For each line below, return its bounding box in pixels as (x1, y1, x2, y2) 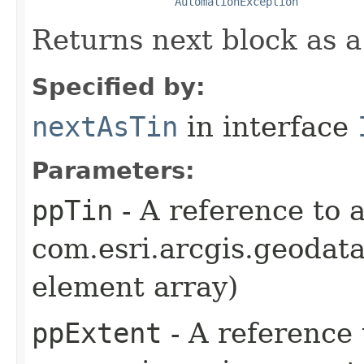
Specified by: (32, 72, 206, 101)
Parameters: (32, 156, 195, 184)
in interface (178, 110, 357, 143)
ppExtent (32, 316, 162, 349)
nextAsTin (32, 110, 178, 143)
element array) (32, 270, 238, 303)
